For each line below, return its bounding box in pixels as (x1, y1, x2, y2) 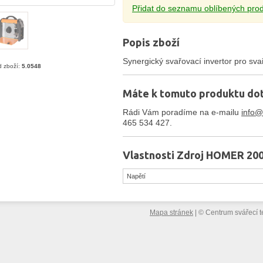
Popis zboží (123, 36, 180, 49)
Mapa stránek (150, 208, 193, 217)
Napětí (126, 173, 146, 180)
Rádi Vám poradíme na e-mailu (123, 107, 241, 117)
